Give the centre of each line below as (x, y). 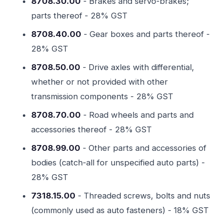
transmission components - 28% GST (102, 96)
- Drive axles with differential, (137, 67)
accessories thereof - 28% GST (91, 129)
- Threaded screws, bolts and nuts (143, 196)
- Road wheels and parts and (137, 115)
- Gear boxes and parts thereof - (145, 34)
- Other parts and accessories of (143, 148)
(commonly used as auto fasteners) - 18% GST (120, 210)
